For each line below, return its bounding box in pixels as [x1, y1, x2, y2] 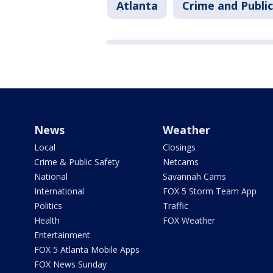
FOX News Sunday [34, 258, 107, 271]
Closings [162, 141, 196, 154]
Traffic [162, 200, 188, 212]
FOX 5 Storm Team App [162, 185, 257, 197]
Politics [34, 200, 62, 212]
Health [34, 214, 60, 227]
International [34, 185, 84, 197]
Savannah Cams [162, 171, 226, 183]
